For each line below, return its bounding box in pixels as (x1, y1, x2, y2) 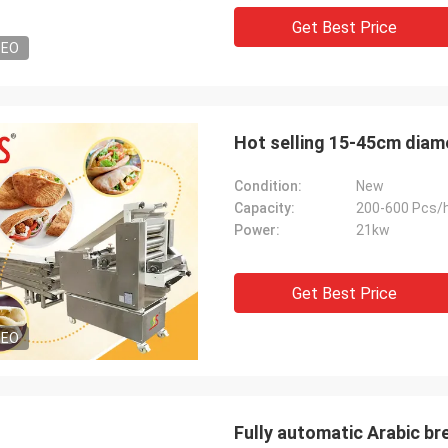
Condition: (234, 178, 302, 194)
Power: (234, 222, 280, 238)
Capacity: (234, 200, 295, 216)
